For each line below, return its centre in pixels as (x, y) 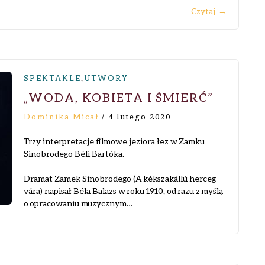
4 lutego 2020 (140, 117)
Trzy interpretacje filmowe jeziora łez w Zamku (114, 141)
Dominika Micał (61, 117)
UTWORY (106, 78)
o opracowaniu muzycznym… (78, 203)
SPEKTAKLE (52, 78)
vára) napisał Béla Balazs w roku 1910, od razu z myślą (123, 191)
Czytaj (203, 11)
